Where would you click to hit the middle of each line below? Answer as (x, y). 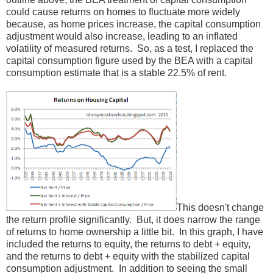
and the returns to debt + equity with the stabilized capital (128, 256)
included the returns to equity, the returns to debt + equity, (128, 244)
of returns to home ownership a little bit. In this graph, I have (135, 232)
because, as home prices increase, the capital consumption (133, 24)
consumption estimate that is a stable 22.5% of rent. (116, 73)
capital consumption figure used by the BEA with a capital (129, 60)
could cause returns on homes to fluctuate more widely (123, 12)
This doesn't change (220, 207)
